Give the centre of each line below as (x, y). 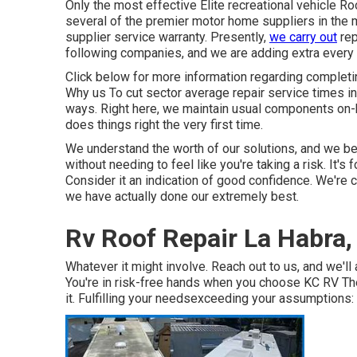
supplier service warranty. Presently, (167, 37)
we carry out (303, 37)
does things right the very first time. (164, 125)
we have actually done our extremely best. (182, 196)
